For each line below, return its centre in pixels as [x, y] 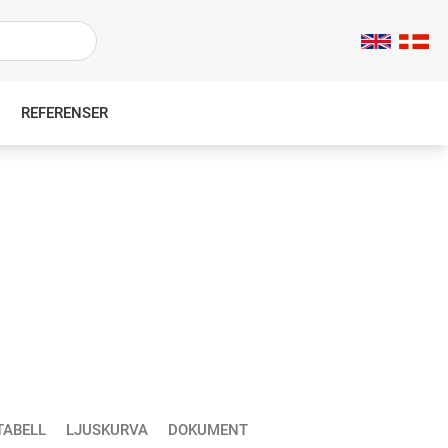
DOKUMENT [208, 429]
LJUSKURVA [107, 429]
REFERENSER [64, 113]
